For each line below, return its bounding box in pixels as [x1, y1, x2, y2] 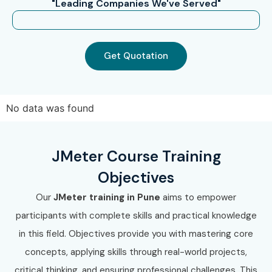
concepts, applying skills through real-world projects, [25, 245, 247, 258]
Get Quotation [104, 49, 168, 62]
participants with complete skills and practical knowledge [15, 209, 257, 222]
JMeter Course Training [51, 146, 221, 166]
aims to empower [160, 191, 236, 203]
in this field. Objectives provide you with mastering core [19, 227, 253, 240]
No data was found [6, 101, 94, 114]
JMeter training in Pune [51, 191, 160, 203]
